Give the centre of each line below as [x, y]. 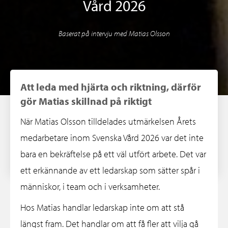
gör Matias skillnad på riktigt [86, 101]
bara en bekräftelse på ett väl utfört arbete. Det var [113, 154]
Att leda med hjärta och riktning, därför [111, 87]
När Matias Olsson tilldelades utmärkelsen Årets [108, 121]
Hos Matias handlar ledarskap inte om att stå [102, 207]
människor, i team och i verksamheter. [90, 186]
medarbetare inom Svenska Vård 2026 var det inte [112, 137]
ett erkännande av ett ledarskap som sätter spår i [110, 170]
